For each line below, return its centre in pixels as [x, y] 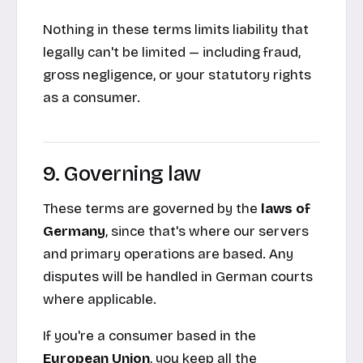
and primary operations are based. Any [168, 254]
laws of [286, 208]
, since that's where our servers [207, 231]
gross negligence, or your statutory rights [177, 75]
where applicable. [100, 299]
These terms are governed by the [152, 208]
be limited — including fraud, [210, 53]
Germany [74, 231]
